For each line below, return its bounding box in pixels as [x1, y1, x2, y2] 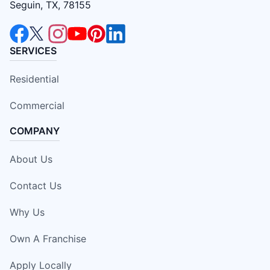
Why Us [10, 206, 45, 219]
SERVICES [10, 45, 57, 57]
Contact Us [10, 180, 61, 192]
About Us [10, 153, 52, 166]
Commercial [10, 99, 64, 112]
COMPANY [10, 125, 60, 137]
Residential [10, 73, 59, 86]
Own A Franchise [10, 233, 86, 245]
